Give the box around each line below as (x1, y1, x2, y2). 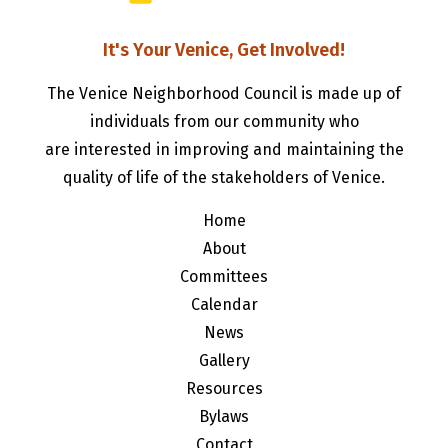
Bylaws (199, 407, 249, 427)
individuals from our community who (89, 112, 359, 132)
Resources (185, 379, 263, 399)
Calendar (190, 295, 258, 315)
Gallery (198, 351, 250, 371)
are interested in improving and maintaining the (44, 140, 404, 160)
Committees (180, 267, 268, 287)
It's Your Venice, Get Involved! (103, 39, 345, 62)
